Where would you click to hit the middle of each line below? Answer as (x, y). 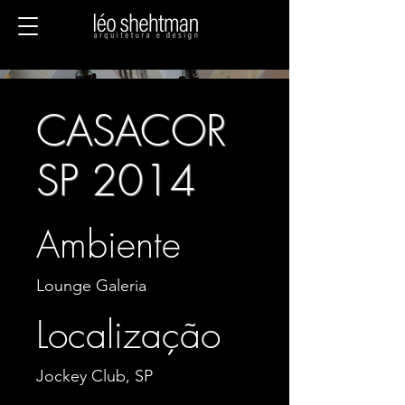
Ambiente (108, 244)
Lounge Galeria (91, 286)
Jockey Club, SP (94, 376)
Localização (128, 334)
